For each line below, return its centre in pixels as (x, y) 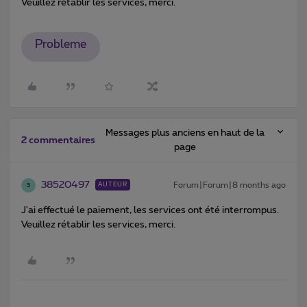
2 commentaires (58, 141)
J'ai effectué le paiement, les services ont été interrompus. (150, 211)
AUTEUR (113, 185)
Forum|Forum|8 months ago (230, 185)
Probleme (60, 45)
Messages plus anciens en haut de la (185, 133)
